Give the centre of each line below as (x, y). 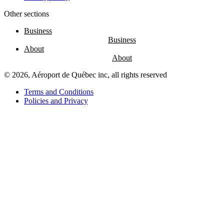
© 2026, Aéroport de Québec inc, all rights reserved (85, 75)
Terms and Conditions (59, 92)
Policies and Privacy (56, 101)
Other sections (26, 14)
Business (38, 31)
